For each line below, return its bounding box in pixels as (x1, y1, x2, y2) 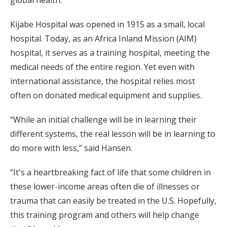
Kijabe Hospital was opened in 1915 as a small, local (10, 19, 205, 30)
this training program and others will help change (10, 209, 199, 221)
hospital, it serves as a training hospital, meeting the (10, 47, 210, 59)
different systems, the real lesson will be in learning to (10, 128, 215, 140)
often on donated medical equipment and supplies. (10, 90, 202, 101)
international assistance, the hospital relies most (10, 75, 195, 87)
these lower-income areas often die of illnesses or (10, 181, 200, 193)
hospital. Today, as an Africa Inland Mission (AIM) (10, 33, 197, 45)
